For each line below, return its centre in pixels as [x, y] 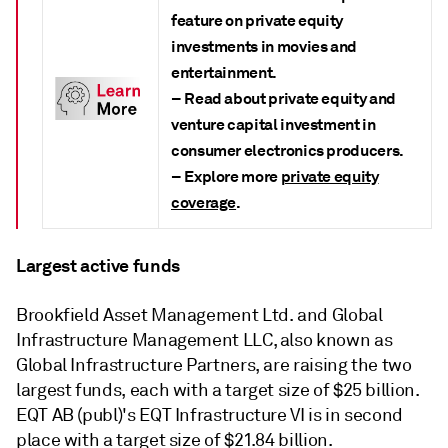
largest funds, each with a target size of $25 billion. [218, 389]
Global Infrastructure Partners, [140, 364]
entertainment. [224, 72]
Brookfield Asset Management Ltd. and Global [199, 314]
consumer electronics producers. [287, 150]
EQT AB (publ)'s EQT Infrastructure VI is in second [210, 414]
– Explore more [226, 176]
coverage [204, 202]
